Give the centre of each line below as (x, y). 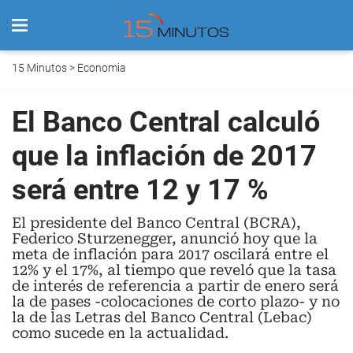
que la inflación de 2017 (164, 156)
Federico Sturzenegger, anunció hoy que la (165, 238)
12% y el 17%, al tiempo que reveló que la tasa (174, 270)
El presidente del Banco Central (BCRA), (156, 223)
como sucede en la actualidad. (120, 333)
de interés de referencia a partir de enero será (175, 286)
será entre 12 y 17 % (140, 190)
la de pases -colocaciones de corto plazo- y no (176, 301)
